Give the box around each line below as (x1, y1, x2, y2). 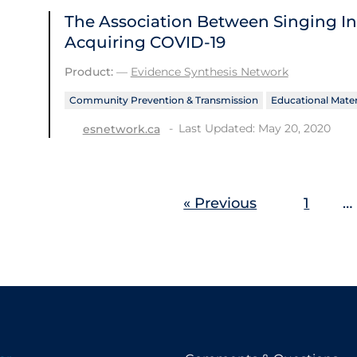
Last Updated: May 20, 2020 (178, 120, 331, 135)
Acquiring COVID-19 (64, 33, 226, 53)
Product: (64, 65, 113, 80)
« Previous (183, 194, 257, 213)
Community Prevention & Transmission (69, 94, 258, 107)
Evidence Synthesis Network (130, 65, 288, 80)
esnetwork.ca (82, 121, 160, 136)
